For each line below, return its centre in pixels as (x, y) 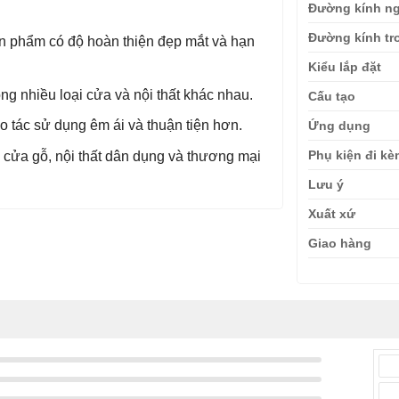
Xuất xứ (332, 213)
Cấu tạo (332, 96)
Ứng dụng (340, 125)
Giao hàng (340, 243)
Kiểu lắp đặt (345, 66)
